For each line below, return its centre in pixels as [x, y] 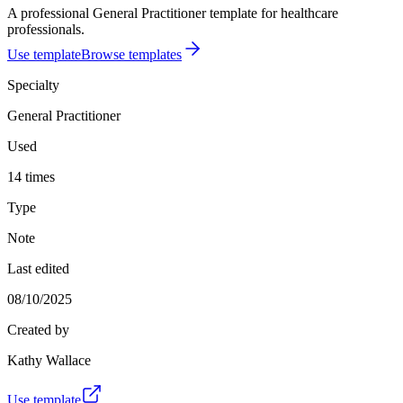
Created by [38, 329]
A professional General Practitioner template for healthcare [173, 13]
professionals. [46, 29]
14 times [31, 176]
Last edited [38, 268]
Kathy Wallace [49, 360]
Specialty [33, 85]
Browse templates [131, 54]
